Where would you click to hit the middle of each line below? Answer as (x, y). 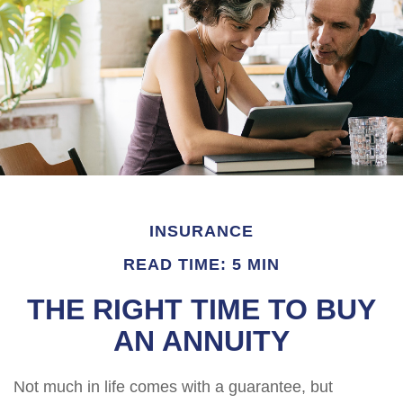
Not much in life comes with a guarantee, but (173, 387)
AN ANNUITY (201, 341)
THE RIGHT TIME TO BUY (201, 309)
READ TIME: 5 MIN (201, 264)
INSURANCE (201, 231)
